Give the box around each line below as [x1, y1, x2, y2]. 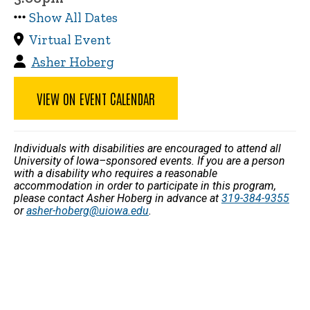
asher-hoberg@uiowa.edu [26, 203, 149, 217]
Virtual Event [29, 31, 111, 48]
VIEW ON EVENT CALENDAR [37, 89, 155, 107]
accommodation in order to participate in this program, [14, 179, 276, 192]
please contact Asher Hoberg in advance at [14, 191, 221, 205]
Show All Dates [28, 9, 118, 26]
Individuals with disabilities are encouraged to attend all [14, 141, 281, 155]
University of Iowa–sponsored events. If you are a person [14, 154, 285, 167]
